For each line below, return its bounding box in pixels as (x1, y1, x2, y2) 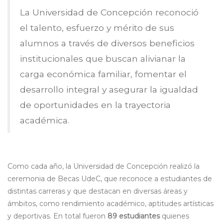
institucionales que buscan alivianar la (20, 53, 186, 64)
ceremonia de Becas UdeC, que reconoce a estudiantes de (7, 174, 212, 184)
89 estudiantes (108, 212, 160, 221)
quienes (160, 212, 189, 221)
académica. (20, 115, 69, 126)
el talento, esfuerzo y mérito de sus (20, 22, 174, 33)
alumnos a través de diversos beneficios (20, 38, 195, 49)
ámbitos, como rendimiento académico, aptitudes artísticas (7, 199, 214, 209)
